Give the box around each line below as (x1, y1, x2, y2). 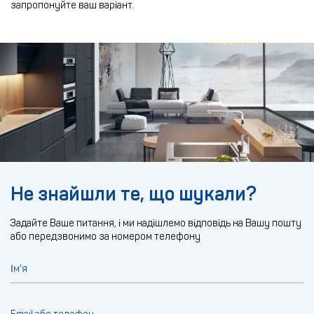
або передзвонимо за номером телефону (11, 231, 200, 243)
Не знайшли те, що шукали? (11, 183, 257, 205)
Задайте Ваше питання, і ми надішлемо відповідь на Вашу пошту (11, 217, 301, 229)
